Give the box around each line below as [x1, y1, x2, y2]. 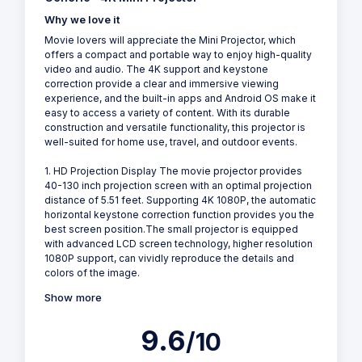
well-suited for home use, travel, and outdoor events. [44, 135, 297, 148]
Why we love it [44, 13, 120, 26]
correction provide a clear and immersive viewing [44, 77, 279, 90]
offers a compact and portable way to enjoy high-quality [44, 48, 312, 61]
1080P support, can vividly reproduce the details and [44, 251, 294, 264]
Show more [44, 290, 102, 304]
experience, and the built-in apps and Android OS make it [44, 91, 316, 104]
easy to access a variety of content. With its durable [44, 106, 290, 119]
